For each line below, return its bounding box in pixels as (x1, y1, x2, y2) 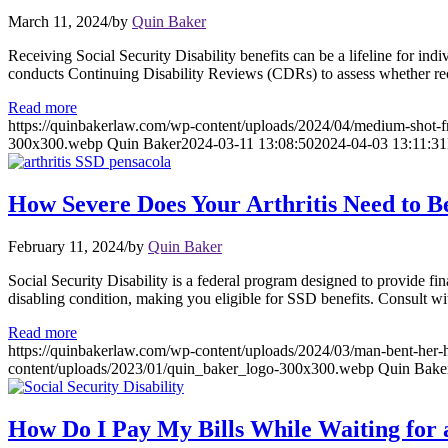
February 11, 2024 (8, 237, 124, 255)
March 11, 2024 (8, 13, 108, 31)
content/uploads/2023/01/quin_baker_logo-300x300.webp (8, 359, 374, 377)
